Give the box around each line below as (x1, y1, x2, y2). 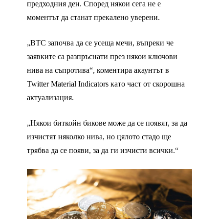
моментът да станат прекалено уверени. (27, 13, 160, 22)
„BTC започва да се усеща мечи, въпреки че (27, 39, 174, 47)
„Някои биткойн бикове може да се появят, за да (27, 119, 187, 128)
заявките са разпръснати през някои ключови (27, 52, 177, 61)
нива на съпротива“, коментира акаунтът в (27, 66, 169, 75)
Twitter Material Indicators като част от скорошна (27, 80, 185, 88)
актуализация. (27, 93, 74, 102)
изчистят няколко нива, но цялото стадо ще (27, 132, 171, 141)
